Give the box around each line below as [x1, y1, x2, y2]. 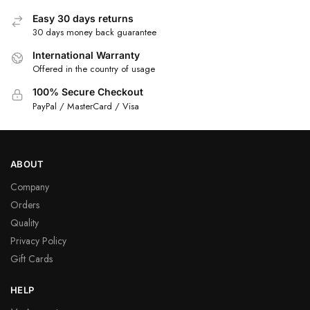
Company [10, 179, 49, 194]
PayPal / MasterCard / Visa [33, 99, 139, 113]
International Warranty [33, 48, 140, 61]
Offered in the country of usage [33, 62, 155, 76]
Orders [10, 197, 39, 212]
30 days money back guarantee [33, 25, 156, 39]
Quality [10, 215, 39, 230]
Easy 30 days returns [33, 12, 134, 24]
